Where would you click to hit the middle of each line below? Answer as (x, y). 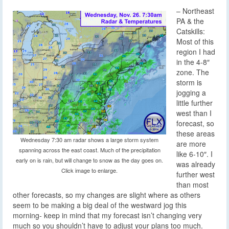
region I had (196, 52)
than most (192, 185)
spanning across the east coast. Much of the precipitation (89, 150)
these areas (196, 134)
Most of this (195, 42)
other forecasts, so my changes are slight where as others (107, 195)
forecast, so (195, 123)
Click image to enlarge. (89, 170)
